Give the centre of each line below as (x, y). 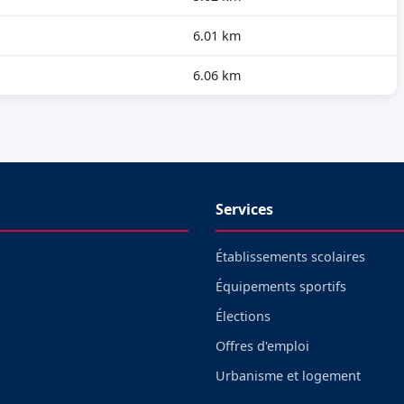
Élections (243, 316)
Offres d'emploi (262, 346)
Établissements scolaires (290, 257)
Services (244, 209)
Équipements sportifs (281, 286)
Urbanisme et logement (288, 376)
